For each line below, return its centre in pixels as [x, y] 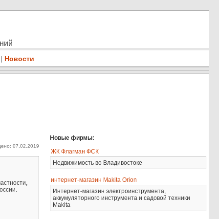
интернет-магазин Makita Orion [94, 180]
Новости [19, 59]
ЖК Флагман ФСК [75, 152]
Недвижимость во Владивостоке [98, 163]
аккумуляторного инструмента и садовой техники [122, 198]
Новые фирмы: [72, 138]
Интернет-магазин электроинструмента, [109, 191]
